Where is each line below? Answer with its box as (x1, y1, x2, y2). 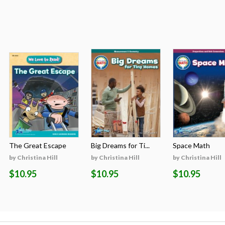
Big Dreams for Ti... (91, 141, 150, 150)
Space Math (173, 141, 210, 150)
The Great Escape (9, 141, 66, 150)
